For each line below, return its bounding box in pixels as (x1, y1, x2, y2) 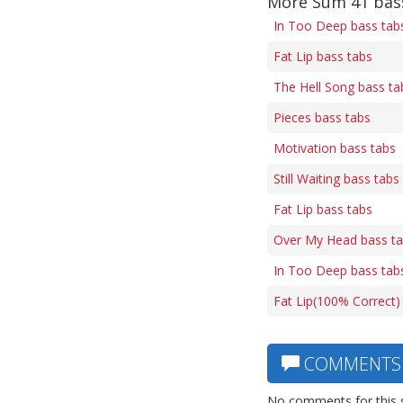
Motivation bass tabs (273, 139, 396, 157)
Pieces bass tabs (273, 109, 371, 126)
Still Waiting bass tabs (273, 170, 399, 187)
